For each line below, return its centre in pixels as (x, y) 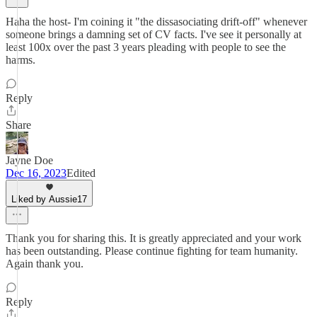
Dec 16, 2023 (36, 173)
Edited (81, 173)
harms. (21, 60)
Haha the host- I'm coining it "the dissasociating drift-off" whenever (156, 22)
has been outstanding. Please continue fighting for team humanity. (152, 251)
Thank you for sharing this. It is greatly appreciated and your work (154, 238)
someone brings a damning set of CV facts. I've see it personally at (154, 34)
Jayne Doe (29, 160)
